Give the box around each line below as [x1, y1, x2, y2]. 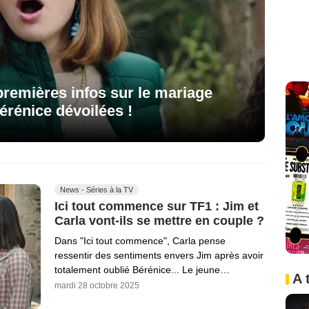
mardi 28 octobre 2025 [54, 281, 139, 291]
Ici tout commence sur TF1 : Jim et [54, 199, 259, 213]
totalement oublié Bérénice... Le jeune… [54, 264, 230, 276]
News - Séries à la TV [60, 185, 133, 194]
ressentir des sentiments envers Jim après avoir [54, 250, 263, 261]
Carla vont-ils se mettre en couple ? [54, 214, 264, 228]
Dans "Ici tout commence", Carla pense [54, 235, 226, 247]
